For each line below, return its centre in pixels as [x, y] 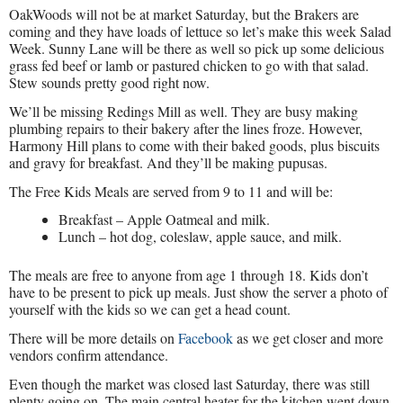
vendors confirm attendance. [89, 355]
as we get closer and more [308, 338]
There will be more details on [94, 338]
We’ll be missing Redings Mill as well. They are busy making [184, 111]
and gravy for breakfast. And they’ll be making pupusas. [168, 162]
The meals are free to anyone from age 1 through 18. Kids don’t [188, 275]
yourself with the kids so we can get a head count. [150, 309]
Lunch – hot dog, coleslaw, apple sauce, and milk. [200, 237]
